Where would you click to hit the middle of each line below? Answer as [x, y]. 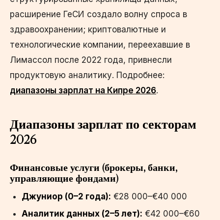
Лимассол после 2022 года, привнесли [91, 60]
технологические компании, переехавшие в [100, 44]
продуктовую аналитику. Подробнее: [87, 75]
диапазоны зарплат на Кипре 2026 [83, 90]
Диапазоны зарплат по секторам [103, 124]
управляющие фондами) [64, 178]
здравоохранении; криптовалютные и [88, 29]
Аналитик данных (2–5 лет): [82, 213]
